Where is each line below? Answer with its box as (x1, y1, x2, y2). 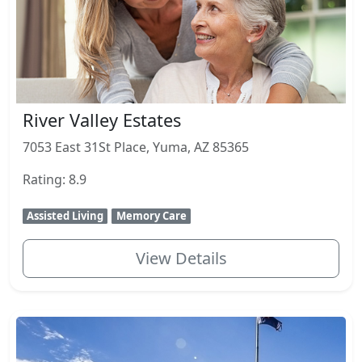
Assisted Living (27, 208, 104, 224)
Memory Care (116, 208, 187, 224)
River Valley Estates (23, 108, 181, 133)
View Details (135, 247, 227, 270)
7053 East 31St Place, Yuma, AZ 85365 (23, 138, 249, 157)
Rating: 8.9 (23, 170, 86, 189)
